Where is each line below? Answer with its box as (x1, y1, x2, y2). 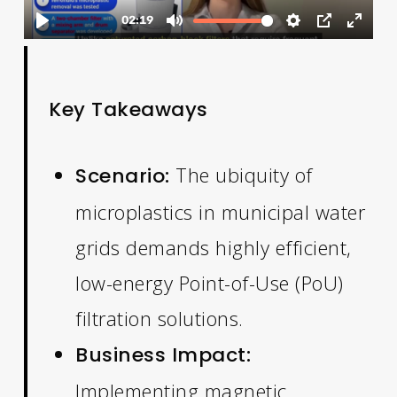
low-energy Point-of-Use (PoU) (75, 269, 344, 296)
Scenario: (75, 161, 170, 190)
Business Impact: (75, 340, 252, 369)
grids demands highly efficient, (75, 233, 352, 261)
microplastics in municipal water (75, 198, 366, 225)
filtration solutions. (75, 304, 244, 331)
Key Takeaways (49, 95, 208, 123)
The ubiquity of (169, 160, 313, 188)
